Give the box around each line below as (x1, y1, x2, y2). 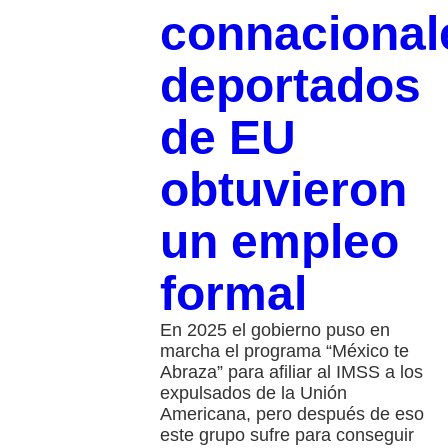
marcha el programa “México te (159, 341, 409, 362)
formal (159, 267, 307, 321)
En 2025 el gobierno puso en (159, 320, 390, 341)
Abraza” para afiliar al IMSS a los (159, 362, 423, 383)
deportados (159, 59, 421, 113)
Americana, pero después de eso (159, 404, 424, 425)
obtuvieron (159, 163, 407, 217)
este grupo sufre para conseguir (159, 425, 414, 446)
